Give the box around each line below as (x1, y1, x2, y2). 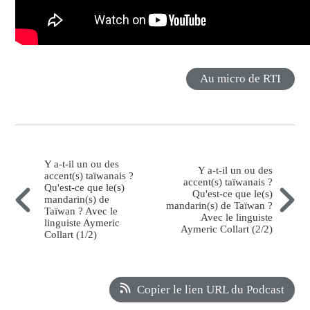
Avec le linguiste (200, 211, 273, 223)
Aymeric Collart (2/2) (180, 223, 273, 235)
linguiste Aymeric (44, 217, 120, 229)
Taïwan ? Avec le (44, 206, 118, 217)
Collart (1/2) (44, 229, 98, 241)
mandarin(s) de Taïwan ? (165, 199, 273, 211)
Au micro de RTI (199, 72, 281, 86)
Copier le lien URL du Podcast (136, 283, 284, 297)
